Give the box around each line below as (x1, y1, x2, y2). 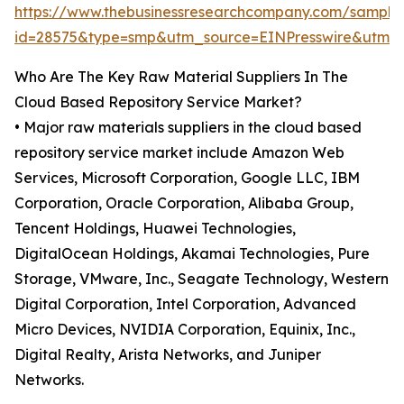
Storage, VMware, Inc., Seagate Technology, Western (14, 270, 389, 289)
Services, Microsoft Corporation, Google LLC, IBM (14, 169, 360, 188)
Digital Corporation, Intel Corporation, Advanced (14, 295, 356, 314)
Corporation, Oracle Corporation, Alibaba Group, (14, 194, 353, 213)
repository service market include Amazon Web (14, 143, 344, 162)
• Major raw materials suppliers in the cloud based (14, 118, 362, 137)
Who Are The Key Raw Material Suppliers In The (14, 68, 348, 87)
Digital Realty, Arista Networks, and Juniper (14, 345, 321, 364)
